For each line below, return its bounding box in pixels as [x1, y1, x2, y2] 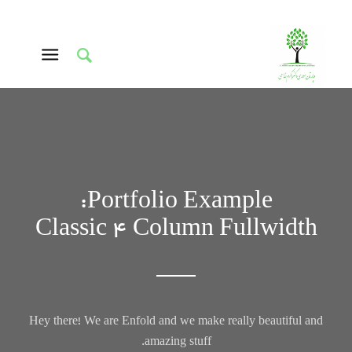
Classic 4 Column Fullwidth [35, 218, 317, 244]
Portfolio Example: [86, 191, 273, 216]
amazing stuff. [144, 336, 211, 349]
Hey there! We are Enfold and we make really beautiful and [29, 316, 323, 328]
